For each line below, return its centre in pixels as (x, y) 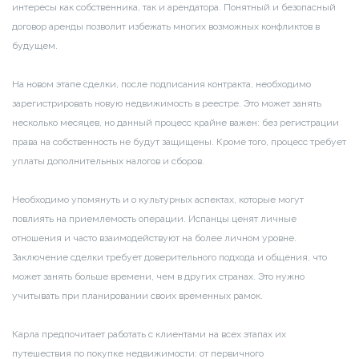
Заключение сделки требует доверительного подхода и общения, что (169, 257)
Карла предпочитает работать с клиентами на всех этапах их (149, 334)
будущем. (35, 45)
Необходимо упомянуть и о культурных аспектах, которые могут (158, 199)
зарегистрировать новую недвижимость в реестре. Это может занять (167, 103)
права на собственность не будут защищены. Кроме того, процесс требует (179, 141)
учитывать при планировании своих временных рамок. (137, 295)
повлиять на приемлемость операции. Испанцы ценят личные (154, 218)
